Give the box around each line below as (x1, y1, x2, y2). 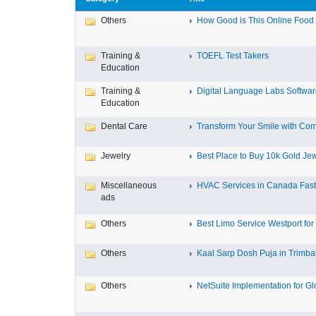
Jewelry (101, 151, 130, 161)
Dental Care (101, 121, 147, 131)
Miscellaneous (101, 181, 157, 190)
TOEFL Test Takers (197, 51, 269, 61)
